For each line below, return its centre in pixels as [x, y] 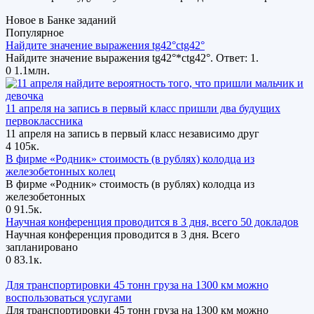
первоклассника [44, 121]
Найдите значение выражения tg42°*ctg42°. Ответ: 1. [132, 58]
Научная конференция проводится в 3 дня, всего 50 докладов [152, 222]
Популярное [35, 33]
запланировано [42, 247]
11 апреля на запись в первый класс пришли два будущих [143, 109]
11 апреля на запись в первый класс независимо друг [132, 134]
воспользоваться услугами [69, 298]
